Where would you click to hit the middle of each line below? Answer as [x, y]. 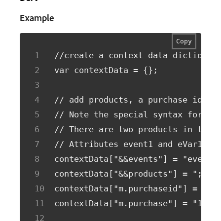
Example [37, 18]
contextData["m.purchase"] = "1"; [133, 203]
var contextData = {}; [106, 70]
